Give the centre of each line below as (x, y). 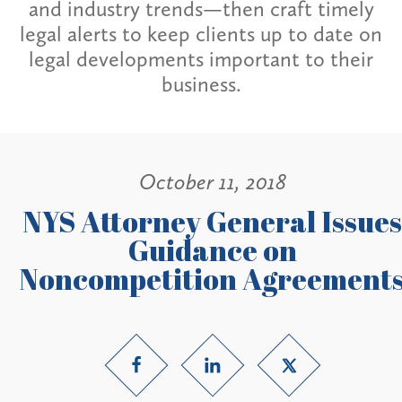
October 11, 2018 (212, 182)
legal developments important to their (201, 59)
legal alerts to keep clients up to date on (201, 34)
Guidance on (212, 249)
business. (201, 84)
